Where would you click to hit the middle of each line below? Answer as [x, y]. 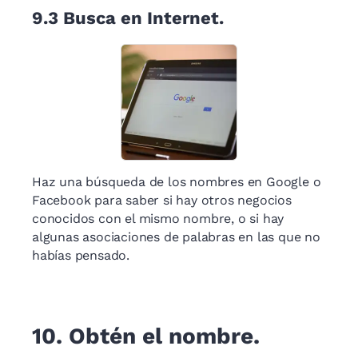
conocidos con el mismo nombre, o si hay [158, 219]
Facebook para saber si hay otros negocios [162, 201]
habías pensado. [81, 256]
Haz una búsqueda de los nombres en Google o [177, 182]
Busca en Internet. [143, 18]
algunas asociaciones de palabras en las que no [176, 237]
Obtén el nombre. [164, 336]
